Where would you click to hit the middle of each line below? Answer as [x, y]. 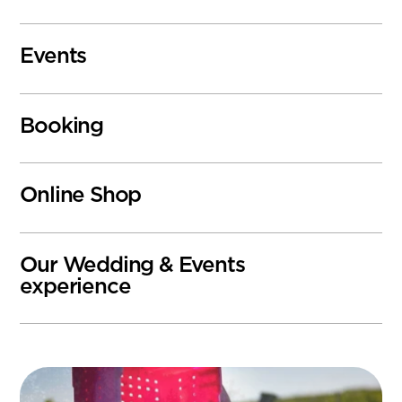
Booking [61, 126]
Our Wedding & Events [132, 265]
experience [75, 287]
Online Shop [81, 196]
